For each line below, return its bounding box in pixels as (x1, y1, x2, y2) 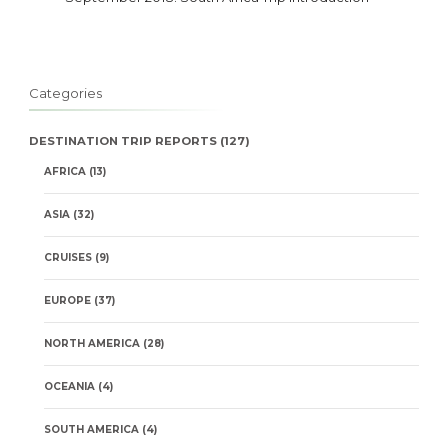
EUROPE (44, 294, 91, 308)
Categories (29, 85, 102, 102)
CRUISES (44, 251, 92, 265)
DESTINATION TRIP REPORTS (29, 134, 217, 149)
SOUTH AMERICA (44, 423, 139, 437)
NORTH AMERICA (44, 337, 140, 351)
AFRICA (44, 165, 86, 179)
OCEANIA (44, 380, 95, 394)
